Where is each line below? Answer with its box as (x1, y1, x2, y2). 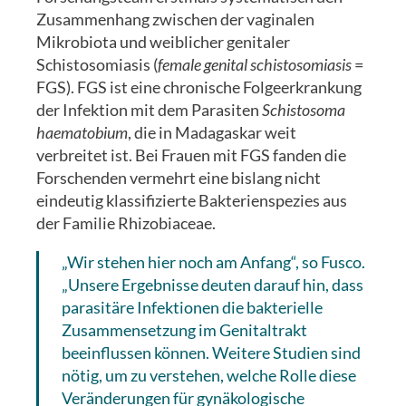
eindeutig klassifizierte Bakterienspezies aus (36, 189, 347, 210)
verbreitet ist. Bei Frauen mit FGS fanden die (36, 144, 346, 165)
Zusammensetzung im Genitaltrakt (62, 319, 307, 340)
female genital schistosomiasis (158, 53, 352, 74)
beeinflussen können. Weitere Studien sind (62, 342, 361, 362)
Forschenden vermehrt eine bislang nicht (36, 167, 321, 188)
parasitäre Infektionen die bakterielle (62, 296, 323, 317)
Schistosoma (262, 99, 345, 120)
